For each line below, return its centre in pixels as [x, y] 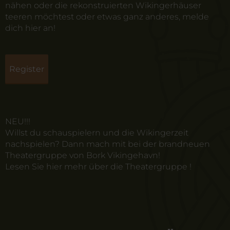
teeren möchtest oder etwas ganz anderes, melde [107, 17]
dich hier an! [30, 28]
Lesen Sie [26, 167]
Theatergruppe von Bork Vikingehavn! [83, 155]
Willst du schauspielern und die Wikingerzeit [97, 133]
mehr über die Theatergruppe [126, 167]
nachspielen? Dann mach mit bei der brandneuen [108, 144]
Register [27, 69]
